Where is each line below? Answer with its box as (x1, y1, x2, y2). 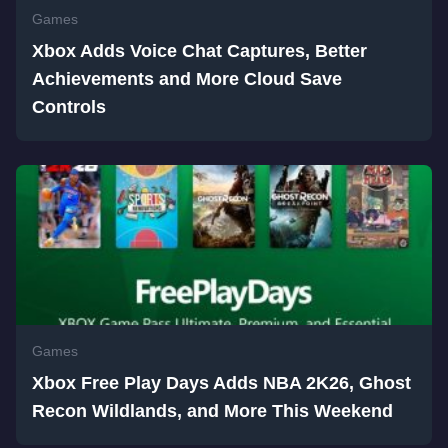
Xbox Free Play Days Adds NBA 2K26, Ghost (32, 373, 411, 394)
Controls (32, 97, 106, 118)
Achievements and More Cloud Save (32, 69, 342, 90)
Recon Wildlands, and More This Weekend (32, 401, 393, 422)
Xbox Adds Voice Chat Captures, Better (32, 41, 367, 62)
